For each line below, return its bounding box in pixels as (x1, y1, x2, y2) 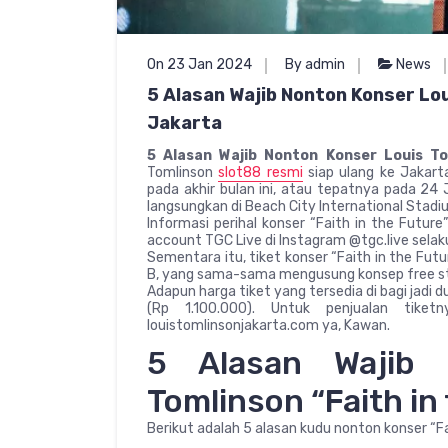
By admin (285, 55, 345, 73)
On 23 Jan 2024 (147, 55, 252, 73)
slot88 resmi (218, 163, 303, 181)
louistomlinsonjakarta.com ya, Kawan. (147, 316, 390, 334)
